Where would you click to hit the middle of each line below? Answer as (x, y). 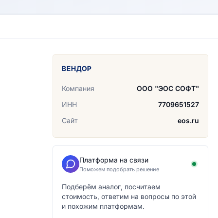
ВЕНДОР (77, 68)
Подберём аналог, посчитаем (111, 187)
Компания (78, 88)
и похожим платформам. (103, 206)
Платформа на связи (114, 160)
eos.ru (188, 120)
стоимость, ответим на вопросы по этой (129, 196)
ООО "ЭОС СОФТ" (168, 88)
